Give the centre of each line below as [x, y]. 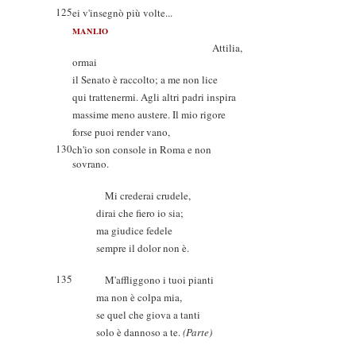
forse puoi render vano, [121, 132]
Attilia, [157, 48]
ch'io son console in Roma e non [142, 149]
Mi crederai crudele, [143, 195]
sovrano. [91, 164]
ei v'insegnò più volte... [122, 13]
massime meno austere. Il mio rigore [149, 114]
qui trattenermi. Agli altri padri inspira [154, 97]
